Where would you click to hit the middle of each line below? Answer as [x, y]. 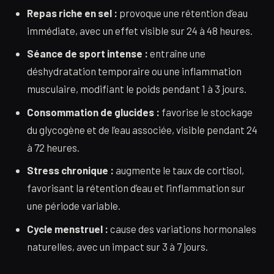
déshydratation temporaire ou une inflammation [135, 71]
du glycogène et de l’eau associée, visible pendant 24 [143, 129]
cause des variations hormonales [183, 228]
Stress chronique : [71, 170]
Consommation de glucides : [94, 112]
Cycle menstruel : [68, 228]
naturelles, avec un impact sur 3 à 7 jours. [118, 246]
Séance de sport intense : [88, 54]
